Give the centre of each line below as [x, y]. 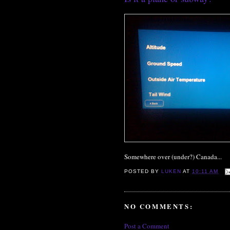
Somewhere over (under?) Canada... [173, 156]
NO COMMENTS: [159, 206]
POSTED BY [143, 171]
